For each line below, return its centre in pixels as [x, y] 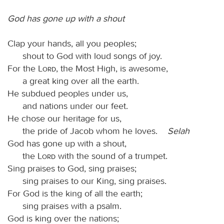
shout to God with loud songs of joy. [92, 56]
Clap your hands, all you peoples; [72, 43]
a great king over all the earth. [81, 81]
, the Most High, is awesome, [112, 68]
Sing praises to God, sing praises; [72, 168]
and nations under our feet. [75, 106]
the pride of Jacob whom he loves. [95, 131]
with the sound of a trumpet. [111, 156]
